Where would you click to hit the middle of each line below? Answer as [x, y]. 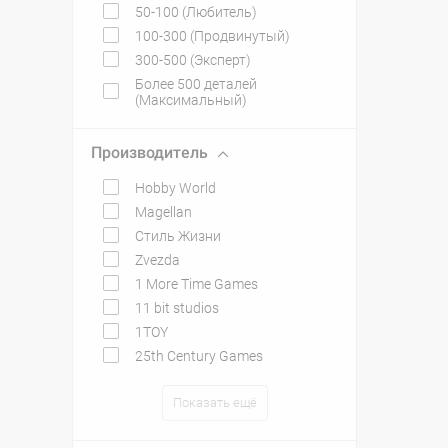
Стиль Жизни [178, 236]
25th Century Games [199, 356]
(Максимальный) [191, 100]
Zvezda [157, 260]
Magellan [163, 212]
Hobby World [175, 188]
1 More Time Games [196, 284]
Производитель [149, 152]
